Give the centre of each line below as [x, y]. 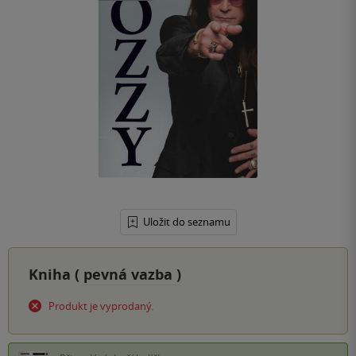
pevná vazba [130, 275]
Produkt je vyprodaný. [101, 306]
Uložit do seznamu [186, 222]
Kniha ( [56, 275]
